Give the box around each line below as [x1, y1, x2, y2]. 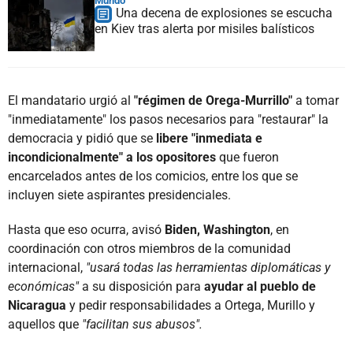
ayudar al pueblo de [204, 278, 316, 294]
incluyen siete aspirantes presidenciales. [8, 187, 231, 203]
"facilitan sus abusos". [82, 316, 203, 332]
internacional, [8, 259, 86, 275]
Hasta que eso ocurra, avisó [8, 221, 162, 237]
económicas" [8, 278, 79, 294]
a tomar [292, 92, 339, 108]
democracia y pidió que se [8, 130, 153, 146]
